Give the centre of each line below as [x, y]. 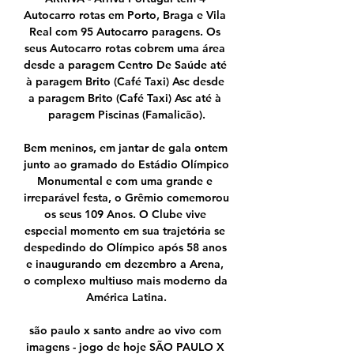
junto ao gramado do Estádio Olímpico [126, 165]
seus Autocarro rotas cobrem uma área [125, 49]
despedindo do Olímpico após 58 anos [125, 248]
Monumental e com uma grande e [125, 181]
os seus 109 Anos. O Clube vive [125, 215]
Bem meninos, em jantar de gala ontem [126, 148]
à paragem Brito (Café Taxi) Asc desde [125, 82]
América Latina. [126, 298]
